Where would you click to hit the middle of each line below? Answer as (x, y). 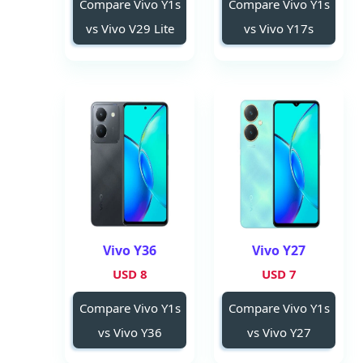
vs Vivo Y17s (279, 28)
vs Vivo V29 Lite (130, 28)
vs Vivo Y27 (279, 332)
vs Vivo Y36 (130, 332)
